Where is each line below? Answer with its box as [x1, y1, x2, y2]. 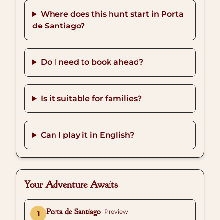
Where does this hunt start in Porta [40, 9, 184, 19]
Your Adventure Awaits [24, 178, 118, 191]
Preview [104, 208, 128, 215]
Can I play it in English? [40, 130, 134, 139]
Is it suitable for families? [40, 94, 142, 103]
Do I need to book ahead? [40, 57, 143, 67]
